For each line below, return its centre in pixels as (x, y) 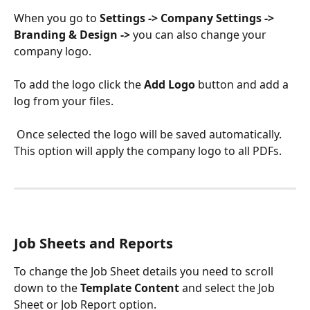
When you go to (57, 18)
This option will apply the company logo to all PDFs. (148, 151)
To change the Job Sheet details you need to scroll (145, 271)
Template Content (131, 288)
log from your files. (64, 101)
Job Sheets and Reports (93, 243)
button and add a (245, 85)
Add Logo (171, 85)
